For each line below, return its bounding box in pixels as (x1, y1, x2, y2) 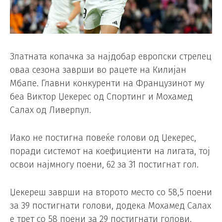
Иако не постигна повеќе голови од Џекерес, (10, 132, 196, 143)
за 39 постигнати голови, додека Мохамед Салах (10, 200, 211, 211)
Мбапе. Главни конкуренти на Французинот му (10, 77, 204, 89)
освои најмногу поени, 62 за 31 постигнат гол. (10, 159, 199, 170)
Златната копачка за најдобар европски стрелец (10, 51, 212, 62)
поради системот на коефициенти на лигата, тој (10, 145, 210, 157)
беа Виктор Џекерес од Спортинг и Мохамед (10, 91, 193, 102)
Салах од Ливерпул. (10, 104, 91, 115)
